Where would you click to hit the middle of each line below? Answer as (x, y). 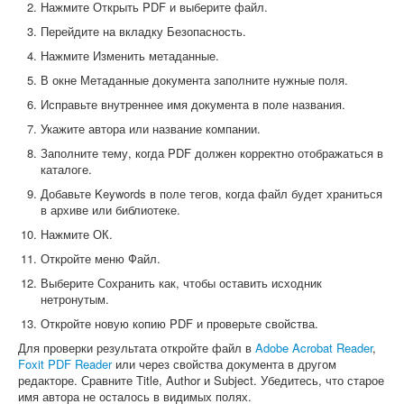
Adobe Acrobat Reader (314, 348)
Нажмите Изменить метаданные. (130, 56)
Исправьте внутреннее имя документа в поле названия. (193, 105)
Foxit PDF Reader (65, 364)
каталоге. (66, 170)
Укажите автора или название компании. (151, 129)
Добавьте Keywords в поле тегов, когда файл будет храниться (211, 194)
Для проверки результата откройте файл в (137, 348)
